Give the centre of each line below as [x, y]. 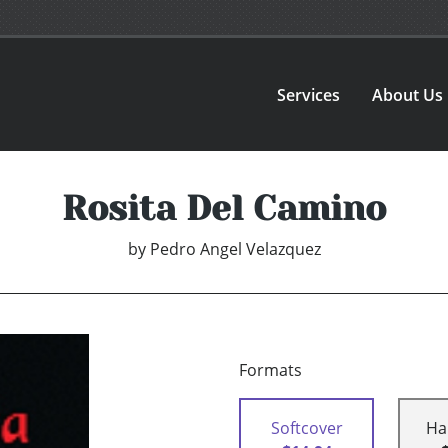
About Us [408, 94]
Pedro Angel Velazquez [235, 249]
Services [309, 94]
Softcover [306, 428]
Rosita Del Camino [224, 208]
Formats [270, 370]
